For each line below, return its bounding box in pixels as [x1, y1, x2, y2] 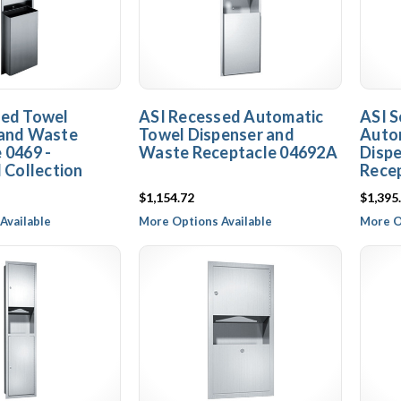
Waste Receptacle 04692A [139, 142, 337, 162]
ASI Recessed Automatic [139, 107, 324, 126]
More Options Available [139, 214, 272, 228]
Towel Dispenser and [139, 124, 294, 144]
